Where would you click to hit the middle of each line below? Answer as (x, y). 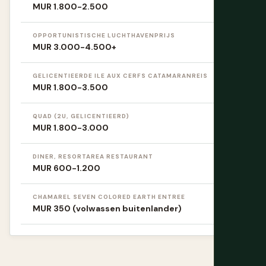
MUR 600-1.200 (66, 168)
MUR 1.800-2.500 (70, 7)
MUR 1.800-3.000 (71, 128)
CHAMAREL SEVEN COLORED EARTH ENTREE (109, 197)
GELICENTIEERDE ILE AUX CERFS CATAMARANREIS (120, 76)
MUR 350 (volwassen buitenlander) (107, 209)
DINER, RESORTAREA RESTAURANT (93, 157)
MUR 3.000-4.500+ (75, 47)
